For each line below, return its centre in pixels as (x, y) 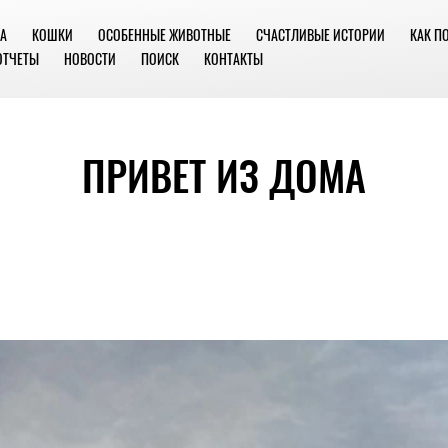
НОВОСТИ (89, 58)
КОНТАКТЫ (233, 58)
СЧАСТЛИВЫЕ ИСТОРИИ (320, 34)
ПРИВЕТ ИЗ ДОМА (224, 175)
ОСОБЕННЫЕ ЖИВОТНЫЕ (164, 34)
